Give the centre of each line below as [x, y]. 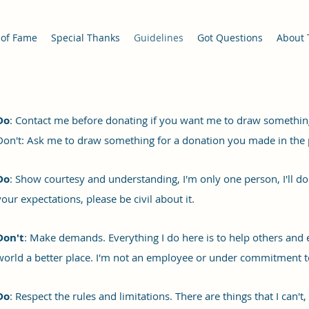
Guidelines [159, 38]
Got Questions [230, 38]
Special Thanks [86, 38]
